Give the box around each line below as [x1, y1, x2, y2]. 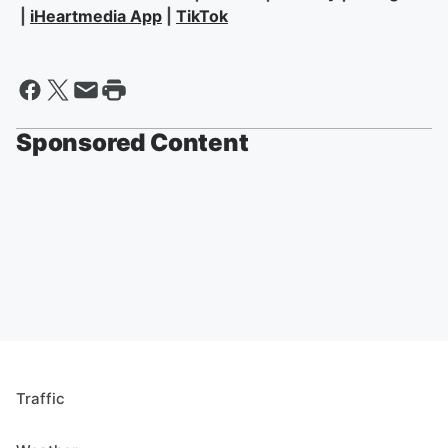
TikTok [176, 6, 228, 27]
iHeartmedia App [30, 6, 162, 27]
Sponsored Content [16, 128, 249, 158]
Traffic [16, 389, 65, 409]
